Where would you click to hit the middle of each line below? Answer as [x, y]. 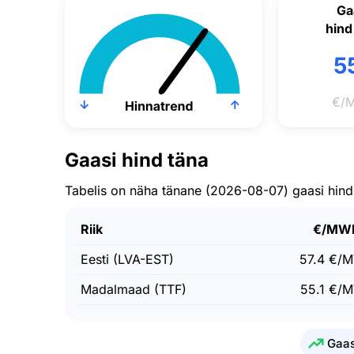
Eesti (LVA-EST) [127, 259]
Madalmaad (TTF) [134, 289]
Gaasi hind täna [137, 160]
